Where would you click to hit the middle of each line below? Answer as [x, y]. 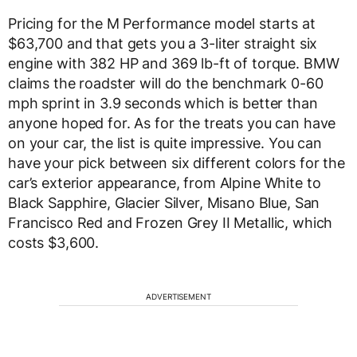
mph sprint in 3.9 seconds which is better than [163, 103]
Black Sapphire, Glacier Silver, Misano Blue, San [164, 203]
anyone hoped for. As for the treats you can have [172, 123]
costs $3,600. [54, 243]
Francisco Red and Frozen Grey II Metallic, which [171, 223]
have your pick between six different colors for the [177, 163]
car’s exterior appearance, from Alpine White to [165, 183]
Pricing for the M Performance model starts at [162, 24]
